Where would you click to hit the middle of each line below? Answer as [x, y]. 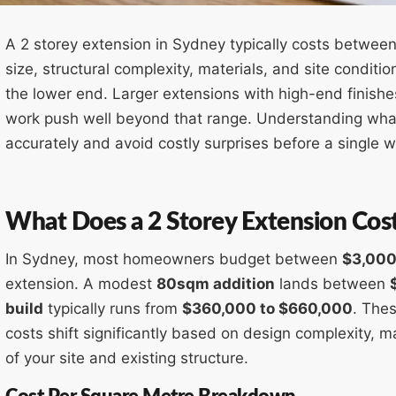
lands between [332, 284]
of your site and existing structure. [127, 358]
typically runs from [113, 309]
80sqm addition [216, 284]
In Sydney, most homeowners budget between [174, 259]
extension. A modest [81, 284]
